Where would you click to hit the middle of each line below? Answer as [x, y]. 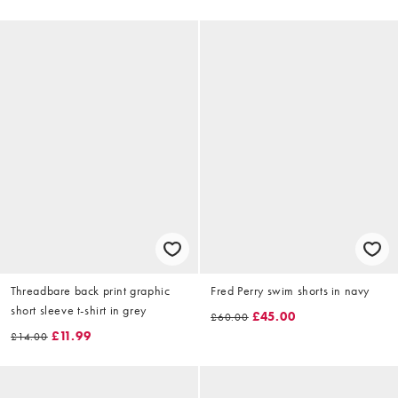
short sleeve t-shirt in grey [79, 310]
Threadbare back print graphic [91, 290]
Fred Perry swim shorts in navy [290, 290]
